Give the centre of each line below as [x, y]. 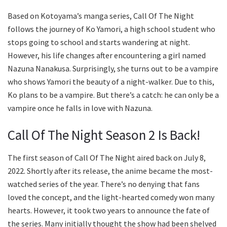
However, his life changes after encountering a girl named [107, 55]
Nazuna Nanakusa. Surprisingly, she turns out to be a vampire [113, 68]
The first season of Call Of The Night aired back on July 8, [107, 158]
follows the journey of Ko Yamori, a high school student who [111, 29]
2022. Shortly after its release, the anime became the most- [110, 171]
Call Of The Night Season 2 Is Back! [104, 135]
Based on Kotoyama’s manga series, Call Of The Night [101, 15]
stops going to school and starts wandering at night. [99, 42]
